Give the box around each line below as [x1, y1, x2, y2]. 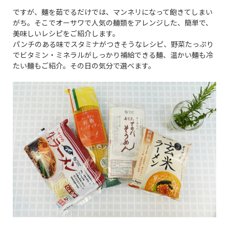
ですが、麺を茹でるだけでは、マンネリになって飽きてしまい [13, 7, 213, 17]
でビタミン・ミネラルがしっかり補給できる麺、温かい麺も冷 [13, 50, 213, 60]
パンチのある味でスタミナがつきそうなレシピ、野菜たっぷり [13, 39, 214, 50]
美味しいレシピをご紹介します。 [13, 28, 120, 39]
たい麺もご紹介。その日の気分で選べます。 [13, 60, 155, 71]
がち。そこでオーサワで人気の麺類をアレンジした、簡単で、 [13, 17, 213, 28]
